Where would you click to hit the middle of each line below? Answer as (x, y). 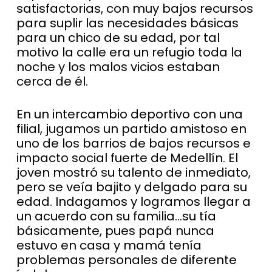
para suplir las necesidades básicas (127, 23)
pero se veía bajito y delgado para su (131, 187)
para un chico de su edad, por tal (118, 38)
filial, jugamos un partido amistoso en (131, 129)
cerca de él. (55, 81)
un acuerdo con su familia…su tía (116, 216)
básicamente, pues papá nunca (115, 231)
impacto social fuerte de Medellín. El (127, 158)
